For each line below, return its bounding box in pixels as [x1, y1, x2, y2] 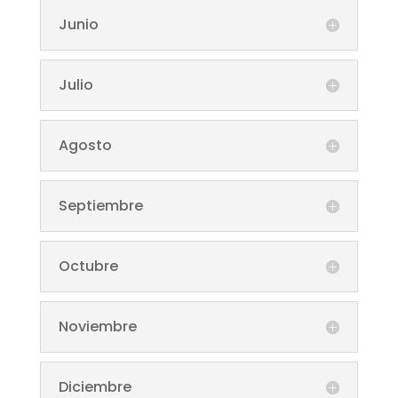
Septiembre [58, 195, 143, 216]
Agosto [58, 134, 112, 155]
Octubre [58, 255, 118, 276]
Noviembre [58, 315, 137, 337]
